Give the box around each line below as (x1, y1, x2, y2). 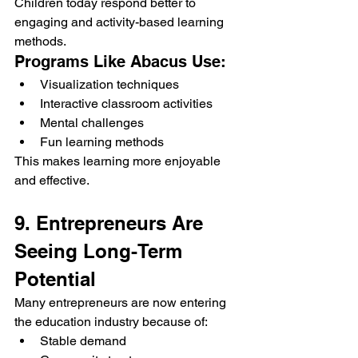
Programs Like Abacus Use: (14, 52, 226, 72)
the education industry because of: (14, 314, 208, 330)
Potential (14, 268, 96, 291)
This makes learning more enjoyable (14, 153, 224, 169)
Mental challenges (40, 115, 144, 131)
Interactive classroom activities (40, 96, 213, 112)
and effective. (14, 173, 89, 189)
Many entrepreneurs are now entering (14, 295, 229, 311)
